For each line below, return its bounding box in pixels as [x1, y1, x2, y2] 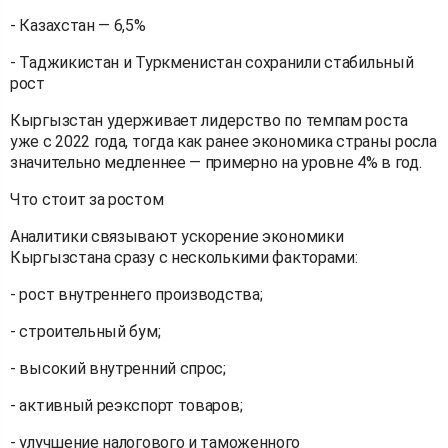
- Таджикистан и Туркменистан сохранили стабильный [10, 52, 414, 72]
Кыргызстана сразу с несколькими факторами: [10, 247, 358, 267]
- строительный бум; [10, 321, 161, 341]
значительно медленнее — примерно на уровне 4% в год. [10, 152, 422, 172]
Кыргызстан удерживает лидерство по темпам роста [10, 110, 408, 130]
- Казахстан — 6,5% [10, 15, 146, 35]
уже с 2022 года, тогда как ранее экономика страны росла [10, 131, 437, 151]
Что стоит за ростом [10, 189, 164, 209]
